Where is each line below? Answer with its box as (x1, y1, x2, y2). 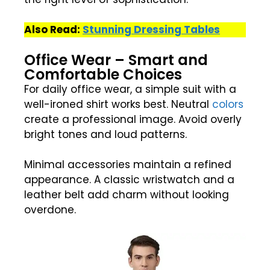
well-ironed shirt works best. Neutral (24, 96, 212, 111)
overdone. (24, 202, 76, 218)
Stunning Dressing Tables (83, 22, 220, 37)
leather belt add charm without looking (24, 187, 229, 202)
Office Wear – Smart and (24, 49, 208, 70)
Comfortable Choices (24, 64, 182, 84)
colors (212, 96, 243, 111)
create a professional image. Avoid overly (24, 111, 242, 127)
